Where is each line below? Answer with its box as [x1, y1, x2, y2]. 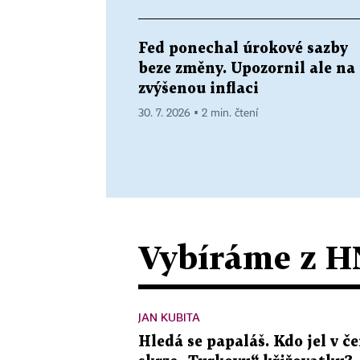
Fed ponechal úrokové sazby [138, 42, 348, 55]
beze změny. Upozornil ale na [138, 62, 355, 76]
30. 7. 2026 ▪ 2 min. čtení [138, 108, 258, 119]
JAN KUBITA [138, 310, 200, 324]
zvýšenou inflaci [138, 82, 259, 96]
